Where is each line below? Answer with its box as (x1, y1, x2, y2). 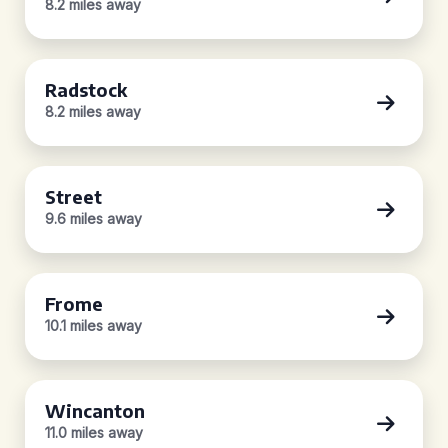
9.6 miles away (45, 210, 142, 227)
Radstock (45, 78, 127, 101)
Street (45, 185, 102, 208)
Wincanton (45, 399, 145, 422)
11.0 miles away (45, 424, 143, 441)
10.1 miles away (45, 317, 142, 334)
